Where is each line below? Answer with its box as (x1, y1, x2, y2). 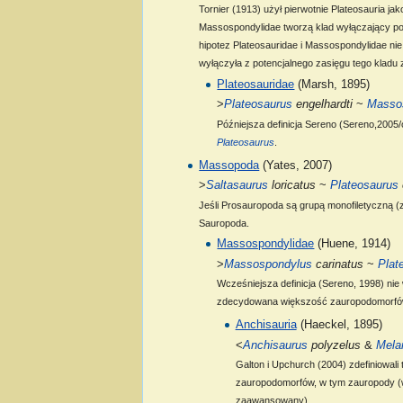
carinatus (312, 257, 364, 271)
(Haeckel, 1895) (296, 318, 382, 332)
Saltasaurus (206, 179, 269, 193)
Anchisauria (235, 318, 297, 332)
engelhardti (292, 98, 354, 112)
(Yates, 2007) (259, 158, 333, 172)
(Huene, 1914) (314, 237, 391, 251)
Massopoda (199, 158, 260, 172)
